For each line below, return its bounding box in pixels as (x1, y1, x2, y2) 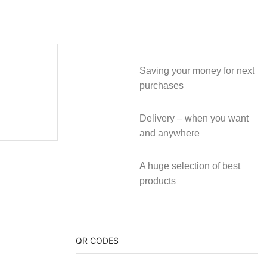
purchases (139, 80, 184, 91)
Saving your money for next (139, 66, 254, 76)
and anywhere (139, 128, 200, 139)
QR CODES (76, 235, 119, 246)
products (139, 176, 176, 187)
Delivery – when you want (139, 113, 249, 124)
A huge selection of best (139, 161, 240, 172)
